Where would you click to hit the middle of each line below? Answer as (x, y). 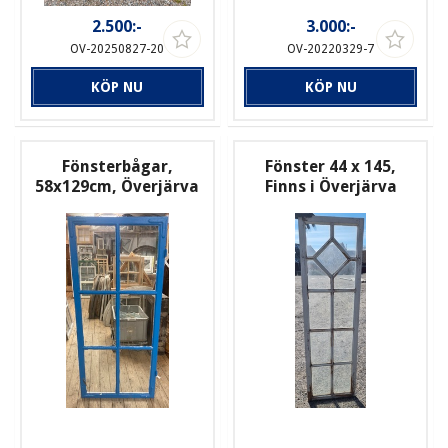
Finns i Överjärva (330, 186)
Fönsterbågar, (117, 166)
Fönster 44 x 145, (331, 166)
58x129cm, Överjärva (117, 186)
